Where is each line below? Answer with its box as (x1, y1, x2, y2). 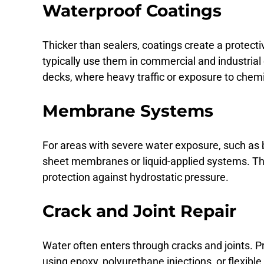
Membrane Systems (42, 100, 213, 121)
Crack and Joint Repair (42, 200, 236, 221)
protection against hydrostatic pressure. (42, 170, 229, 183)
